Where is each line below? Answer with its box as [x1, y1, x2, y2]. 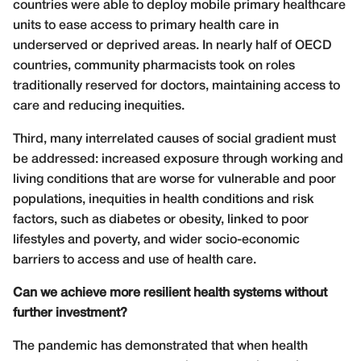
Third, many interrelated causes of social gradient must [13, 133, 336, 145]
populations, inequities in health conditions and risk [13, 193, 314, 205]
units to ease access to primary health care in [13, 19, 279, 31]
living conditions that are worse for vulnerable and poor [13, 173, 336, 185]
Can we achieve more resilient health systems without [13, 287, 327, 299]
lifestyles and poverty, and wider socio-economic [13, 234, 300, 246]
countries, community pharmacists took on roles [13, 60, 295, 72]
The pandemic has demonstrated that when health [13, 340, 308, 352]
